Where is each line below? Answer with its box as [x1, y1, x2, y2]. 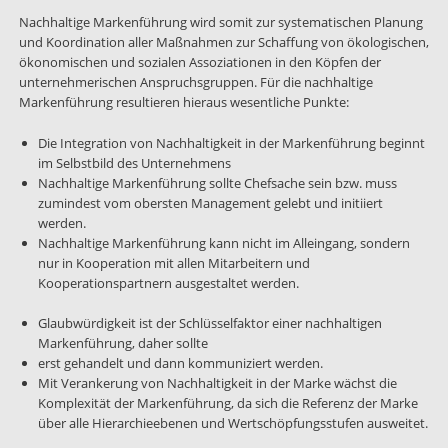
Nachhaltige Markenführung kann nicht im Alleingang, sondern [37, 233, 410, 252]
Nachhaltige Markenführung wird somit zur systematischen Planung [18, 12, 423, 31]
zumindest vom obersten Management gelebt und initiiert [37, 193, 383, 212]
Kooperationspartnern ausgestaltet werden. [37, 273, 299, 292]
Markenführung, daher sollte [37, 334, 208, 353]
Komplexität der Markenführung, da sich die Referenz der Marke [37, 394, 418, 413]
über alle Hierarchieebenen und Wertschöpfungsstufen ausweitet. [37, 414, 428, 433]
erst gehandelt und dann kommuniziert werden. [37, 354, 323, 373]
